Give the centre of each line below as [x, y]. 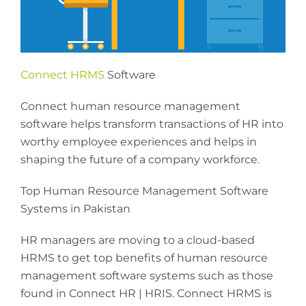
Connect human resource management [130, 106]
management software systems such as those [147, 275]
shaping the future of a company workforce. [140, 159]
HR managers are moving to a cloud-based [138, 240]
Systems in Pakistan [75, 208]
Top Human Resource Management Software [144, 191]
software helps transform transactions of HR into [152, 124]
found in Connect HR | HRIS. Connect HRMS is [146, 293]
